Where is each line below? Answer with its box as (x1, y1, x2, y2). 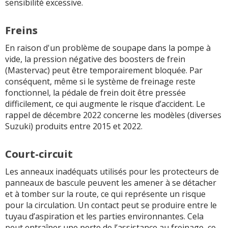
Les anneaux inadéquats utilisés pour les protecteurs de (5, 166, 219, 178)
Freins (5, 23, 38, 38)
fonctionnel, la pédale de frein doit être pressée (5, 87, 186, 99)
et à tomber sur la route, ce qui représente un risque (5, 188, 206, 200)
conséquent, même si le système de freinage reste (5, 76, 195, 88)
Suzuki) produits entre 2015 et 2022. (5, 121, 142, 132)
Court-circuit (5, 147, 73, 161)
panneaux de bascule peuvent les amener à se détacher (5, 177, 216, 189)
